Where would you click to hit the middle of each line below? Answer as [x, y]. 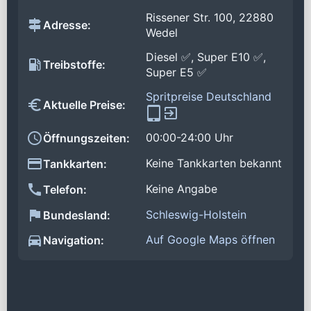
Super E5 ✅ [176, 73]
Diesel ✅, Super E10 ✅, [206, 57]
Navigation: [74, 241]
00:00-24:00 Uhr [190, 138]
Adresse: [67, 25]
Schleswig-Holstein [196, 214]
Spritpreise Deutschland [209, 96]
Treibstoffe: [74, 65]
